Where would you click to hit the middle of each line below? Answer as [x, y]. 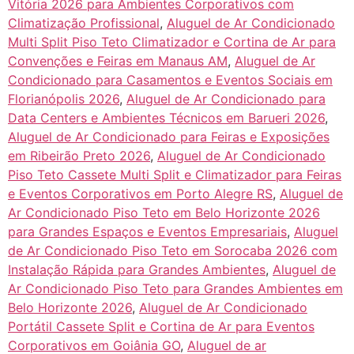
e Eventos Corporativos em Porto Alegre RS [140, 193]
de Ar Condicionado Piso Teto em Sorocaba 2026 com [173, 250]
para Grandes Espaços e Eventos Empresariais [147, 231]
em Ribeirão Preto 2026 [79, 155]
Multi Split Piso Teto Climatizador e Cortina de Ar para [172, 41]
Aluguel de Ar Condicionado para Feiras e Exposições [169, 136]
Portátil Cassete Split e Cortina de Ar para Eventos [161, 326]
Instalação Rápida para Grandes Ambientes [137, 269]
